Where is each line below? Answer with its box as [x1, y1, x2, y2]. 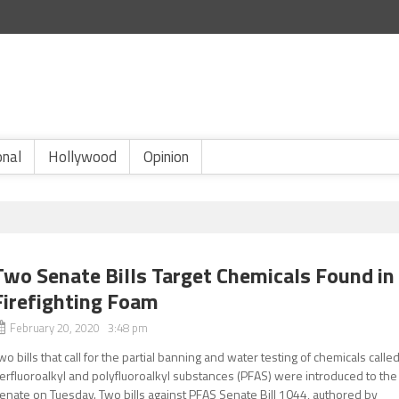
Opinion [143, 145, 189, 168]
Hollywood [48, 145, 117, 168]
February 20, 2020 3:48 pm [10, 319, 149, 337]
